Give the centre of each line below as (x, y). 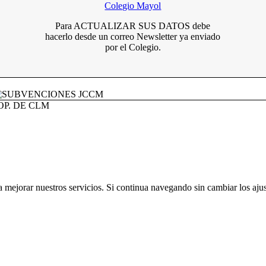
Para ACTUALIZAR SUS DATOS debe (133, 26)
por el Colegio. (133, 47)
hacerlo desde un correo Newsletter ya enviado (133, 36)
